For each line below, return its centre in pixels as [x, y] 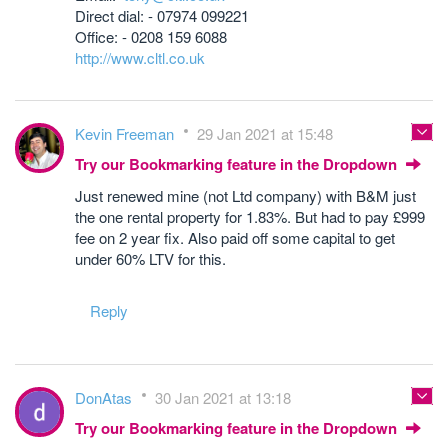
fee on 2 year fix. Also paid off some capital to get [235, 238]
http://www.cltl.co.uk [140, 58]
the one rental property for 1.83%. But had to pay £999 [250, 217]
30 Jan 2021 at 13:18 [223, 398]
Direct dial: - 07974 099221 [162, 16]
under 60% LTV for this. [150, 259]
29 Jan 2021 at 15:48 [265, 134]
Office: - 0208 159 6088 [151, 37]
